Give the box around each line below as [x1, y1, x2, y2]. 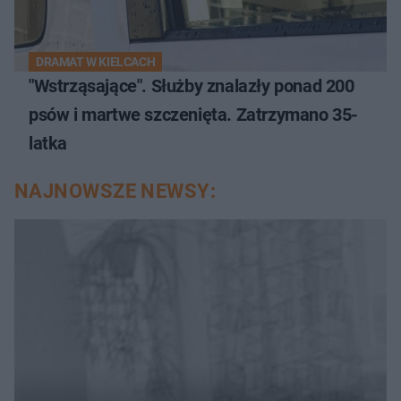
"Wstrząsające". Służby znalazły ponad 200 [29, 75, 354, 98]
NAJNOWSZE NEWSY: [14, 180, 217, 203]
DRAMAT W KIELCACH [36, 55, 156, 70]
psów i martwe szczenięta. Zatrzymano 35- [29, 104, 358, 126]
